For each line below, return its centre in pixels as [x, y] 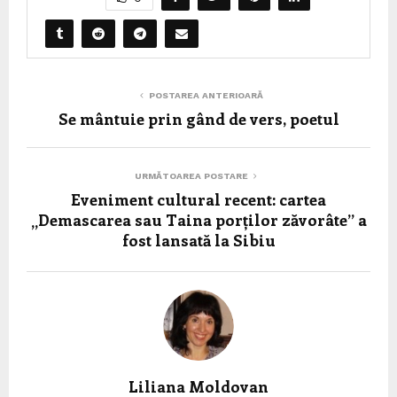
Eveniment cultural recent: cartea [198, 200]
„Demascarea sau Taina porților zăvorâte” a [198, 220]
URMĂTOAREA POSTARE [191, 176]
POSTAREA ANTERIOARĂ [206, 96]
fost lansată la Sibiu [198, 241]
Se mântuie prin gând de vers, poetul [198, 119]
